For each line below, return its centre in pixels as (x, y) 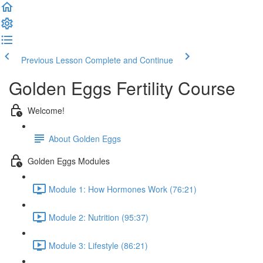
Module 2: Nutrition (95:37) (99, 217)
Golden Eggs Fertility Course (122, 88)
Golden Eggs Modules (69, 161)
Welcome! (46, 110)
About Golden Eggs (85, 138)
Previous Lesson (52, 60)
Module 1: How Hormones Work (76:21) (123, 189)
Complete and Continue (129, 60)
